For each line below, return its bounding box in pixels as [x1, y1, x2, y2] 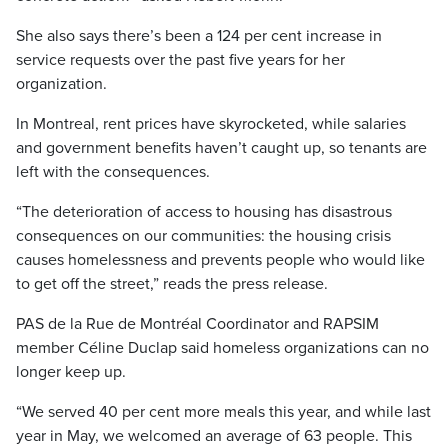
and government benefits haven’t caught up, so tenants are [16, 138, 427, 158]
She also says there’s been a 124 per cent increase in [16, 26, 382, 46]
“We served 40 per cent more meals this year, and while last [16, 402, 431, 422]
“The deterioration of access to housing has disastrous [16, 202, 392, 222]
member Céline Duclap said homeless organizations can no [16, 338, 429, 358]
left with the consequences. [16, 162, 210, 182]
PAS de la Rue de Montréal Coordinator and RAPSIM [16, 314, 379, 334]
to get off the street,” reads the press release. [16, 274, 328, 294]
